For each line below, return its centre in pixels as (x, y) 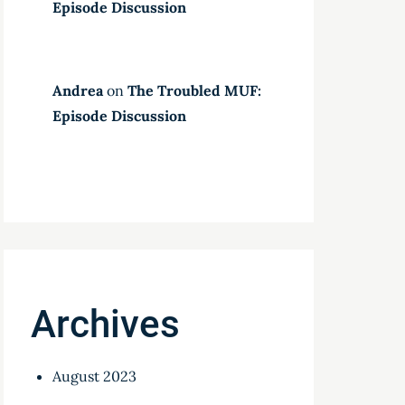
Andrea (78, 90)
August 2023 (95, 376)
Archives (106, 324)
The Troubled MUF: (195, 90)
